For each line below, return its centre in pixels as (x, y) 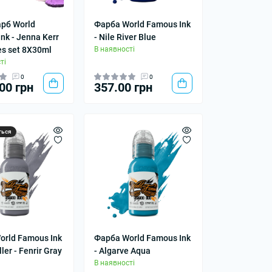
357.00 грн (123, 87)
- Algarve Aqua (122, 250)
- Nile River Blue (125, 37)
